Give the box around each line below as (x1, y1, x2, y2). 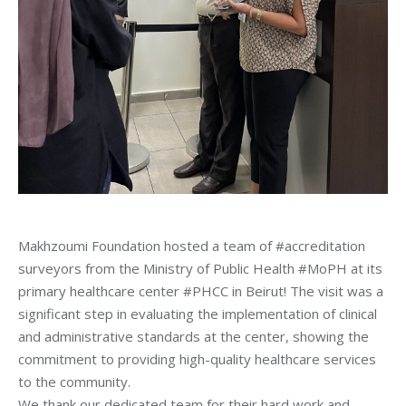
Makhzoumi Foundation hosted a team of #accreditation (18, 237, 365, 255)
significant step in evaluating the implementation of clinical (18, 304, 377, 323)
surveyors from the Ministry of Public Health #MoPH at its (18, 259, 382, 277)
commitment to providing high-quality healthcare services (18, 350, 376, 368)
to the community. (18, 372, 130, 391)
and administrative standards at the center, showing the (18, 327, 369, 345)
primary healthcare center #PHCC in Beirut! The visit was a (18, 282, 383, 300)
